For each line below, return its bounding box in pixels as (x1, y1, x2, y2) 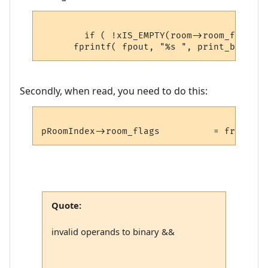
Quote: (51, 199, 81, 212)
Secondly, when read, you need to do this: (20, 84, 208, 98)
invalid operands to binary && (51, 226, 175, 238)
